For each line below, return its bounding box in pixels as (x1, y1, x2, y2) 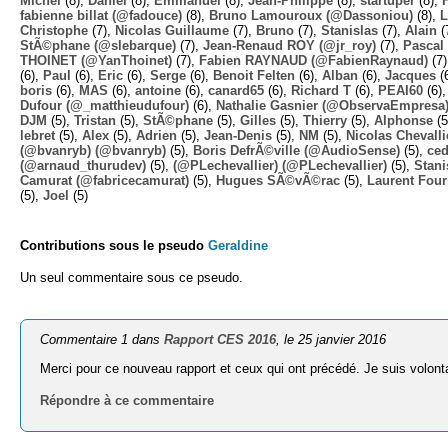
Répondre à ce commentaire (40, 393, 215, 409)
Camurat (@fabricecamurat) (20, 172, 189, 188)
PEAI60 (378, 82, 423, 98)
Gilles (240, 112, 276, 128)
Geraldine (208, 237, 268, 253)
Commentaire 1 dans (40, 331, 165, 347)
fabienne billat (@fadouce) (20, 7, 182, 23)
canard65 (208, 82, 264, 98)
